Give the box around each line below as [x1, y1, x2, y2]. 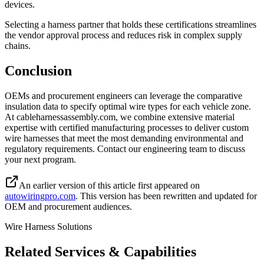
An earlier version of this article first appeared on [19, 180, 200, 191]
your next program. [5, 154, 76, 165]
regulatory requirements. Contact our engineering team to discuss [5, 144, 245, 154]
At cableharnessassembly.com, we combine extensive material [5, 112, 235, 123]
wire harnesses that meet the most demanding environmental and [5, 133, 243, 144]
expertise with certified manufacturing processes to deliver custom [5, 123, 249, 133]
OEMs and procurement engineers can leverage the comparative [5, 91, 242, 101]
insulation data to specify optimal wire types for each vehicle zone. [5, 101, 251, 112]
